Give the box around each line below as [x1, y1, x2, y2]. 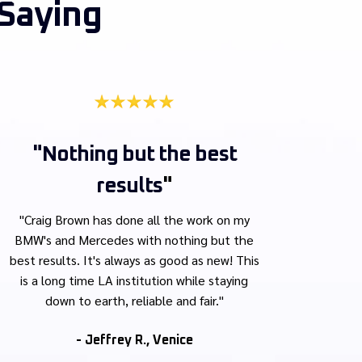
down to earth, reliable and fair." [44, 291, 224, 309]
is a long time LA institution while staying [20, 271, 248, 288]
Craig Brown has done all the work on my [23, 210, 250, 228]
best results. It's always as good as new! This [9, 250, 259, 268]
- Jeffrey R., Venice [75, 333, 193, 347]
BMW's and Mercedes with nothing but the [15, 230, 254, 248]
